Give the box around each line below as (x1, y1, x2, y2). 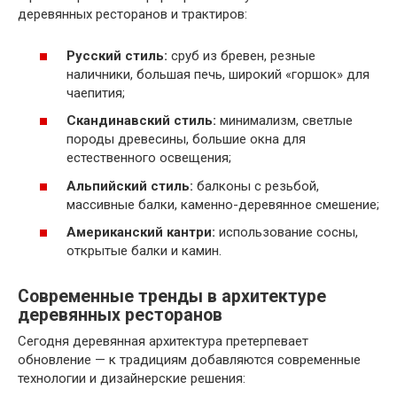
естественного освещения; (66, 150, 231, 167)
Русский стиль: (66, 47, 167, 64)
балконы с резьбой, (193, 177, 319, 194)
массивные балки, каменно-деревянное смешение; (66, 196, 379, 213)
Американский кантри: (66, 224, 215, 241)
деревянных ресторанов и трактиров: (18, 6, 247, 23)
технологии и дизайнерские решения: (18, 370, 245, 387)
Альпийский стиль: (66, 177, 193, 194)
